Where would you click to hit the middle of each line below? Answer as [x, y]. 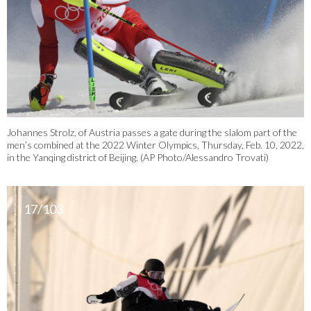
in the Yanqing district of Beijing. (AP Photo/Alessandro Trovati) [138, 158]
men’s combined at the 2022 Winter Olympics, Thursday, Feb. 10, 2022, [155, 145]
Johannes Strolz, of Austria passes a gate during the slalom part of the [152, 133]
